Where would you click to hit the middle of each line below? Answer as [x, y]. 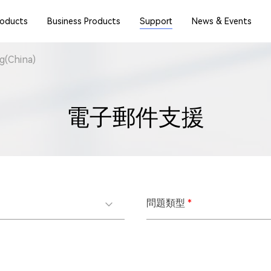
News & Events [222, 21]
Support [156, 21]
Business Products [84, 21]
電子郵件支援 [135, 117]
